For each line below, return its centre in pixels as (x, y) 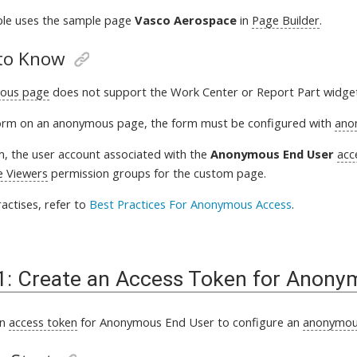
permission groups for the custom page (156, 173)
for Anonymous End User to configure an (190, 322)
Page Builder (286, 20)
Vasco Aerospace (186, 20)
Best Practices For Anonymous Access (191, 204)
